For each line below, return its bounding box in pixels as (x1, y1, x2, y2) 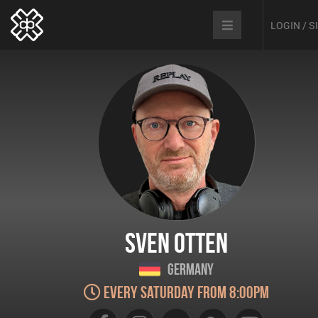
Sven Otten (125, 227, 228, 258)
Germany (168, 261, 214, 278)
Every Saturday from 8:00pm (101, 283, 269, 302)
